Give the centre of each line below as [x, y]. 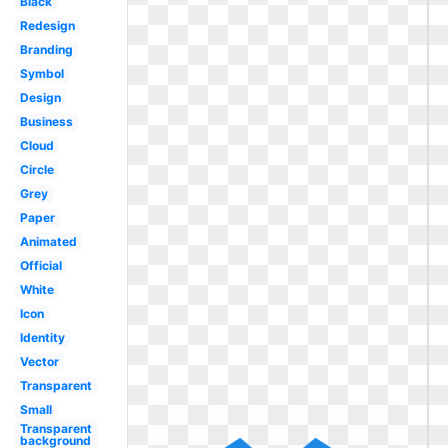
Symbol [41, 73]
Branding [46, 49]
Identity [42, 337]
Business [46, 121]
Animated [48, 241]
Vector [39, 361]
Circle [36, 169]
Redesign [47, 25]
